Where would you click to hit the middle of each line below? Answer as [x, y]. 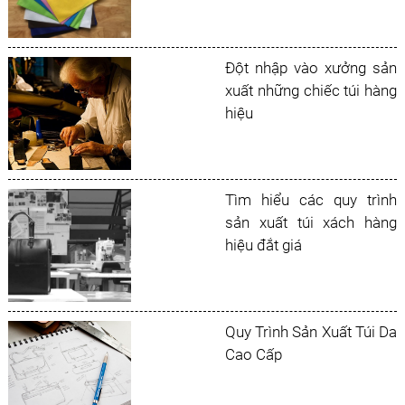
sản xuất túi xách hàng [311, 222]
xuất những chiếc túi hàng [311, 90]
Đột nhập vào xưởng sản [311, 68]
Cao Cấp [254, 354]
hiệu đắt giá [264, 245]
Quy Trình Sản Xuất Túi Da [311, 332]
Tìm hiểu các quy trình [311, 200]
